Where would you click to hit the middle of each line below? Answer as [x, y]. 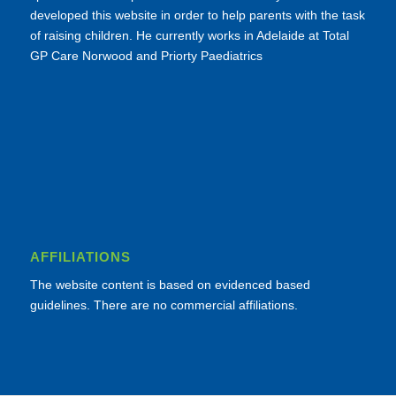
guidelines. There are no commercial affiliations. [164, 305]
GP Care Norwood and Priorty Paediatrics [146, 55]
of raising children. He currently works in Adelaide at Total [189, 35]
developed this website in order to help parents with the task [197, 15]
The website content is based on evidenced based [170, 284]
